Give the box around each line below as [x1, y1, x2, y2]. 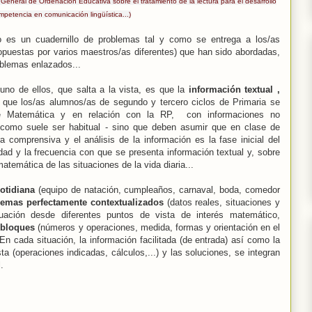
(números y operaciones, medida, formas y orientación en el [35, 222, 281, 233]
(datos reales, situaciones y [163, 197, 281, 208]
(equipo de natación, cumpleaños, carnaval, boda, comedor [34, 185, 281, 196]
